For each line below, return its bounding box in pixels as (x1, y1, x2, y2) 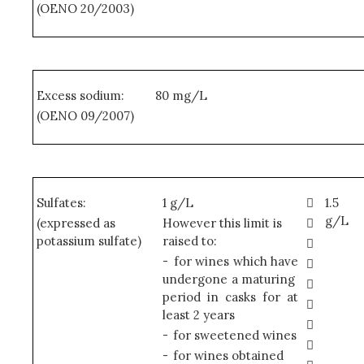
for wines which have (173, 253, 299, 269)
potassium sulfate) (37, 233, 142, 249)
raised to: (162, 233, 217, 249)
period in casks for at (162, 289, 299, 305)
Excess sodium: (37, 88, 125, 103)
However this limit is (162, 215, 282, 231)
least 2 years (162, 307, 235, 323)
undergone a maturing (162, 271, 299, 287)
